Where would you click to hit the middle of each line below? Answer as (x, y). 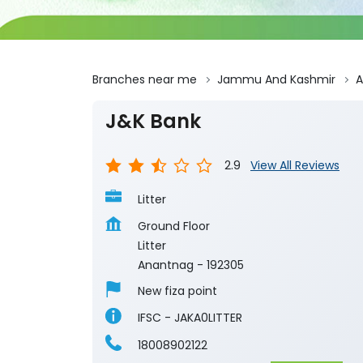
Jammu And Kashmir (276, 80)
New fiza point (177, 291)
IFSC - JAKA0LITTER (190, 318)
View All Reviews (295, 166)
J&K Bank (153, 122)
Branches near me (145, 80)
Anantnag (166, 265)
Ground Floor (174, 226)
